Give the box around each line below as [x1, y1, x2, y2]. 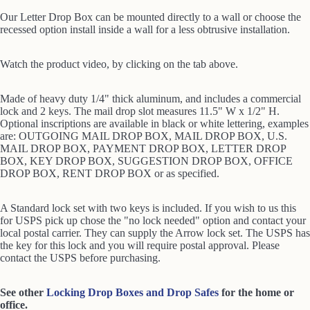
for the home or [219, 286, 294, 298]
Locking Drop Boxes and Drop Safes [46, 286, 219, 298]
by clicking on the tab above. [112, 57, 238, 70]
